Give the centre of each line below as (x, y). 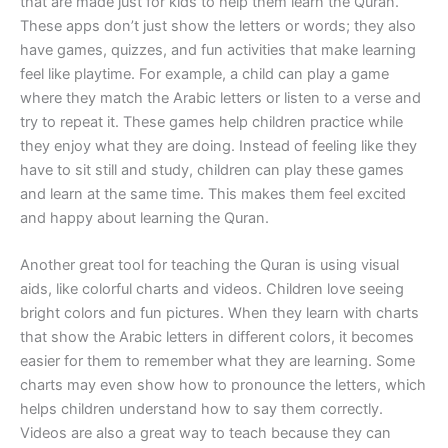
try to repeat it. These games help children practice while (211, 121)
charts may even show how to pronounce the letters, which (223, 385)
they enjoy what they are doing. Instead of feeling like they (218, 145)
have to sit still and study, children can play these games (212, 169)
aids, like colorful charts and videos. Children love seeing (212, 289)
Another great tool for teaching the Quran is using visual (209, 265)
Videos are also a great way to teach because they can (205, 433)
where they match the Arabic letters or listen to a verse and (220, 97)
